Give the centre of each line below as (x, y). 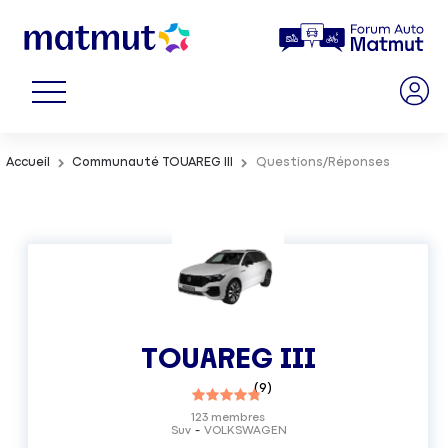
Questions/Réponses (322, 163)
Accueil (28, 163)
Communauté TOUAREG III (153, 163)
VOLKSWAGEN (246, 430)
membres (237, 417)
